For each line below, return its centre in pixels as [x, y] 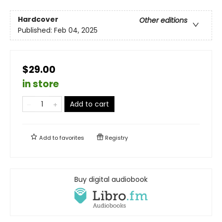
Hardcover [38, 20]
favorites [72, 138]
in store [41, 84]
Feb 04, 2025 [76, 30]
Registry [116, 138]
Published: [36, 30]
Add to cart [89, 104]
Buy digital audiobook [111, 179]
